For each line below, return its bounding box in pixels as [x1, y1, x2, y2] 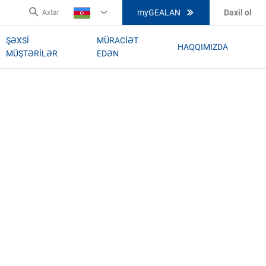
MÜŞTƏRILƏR [5, 49, 58, 58]
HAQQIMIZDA [178, 42, 229, 52]
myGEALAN [137, 8, 180, 17]
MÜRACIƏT [97, 36, 139, 45]
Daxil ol [224, 8, 252, 17]
